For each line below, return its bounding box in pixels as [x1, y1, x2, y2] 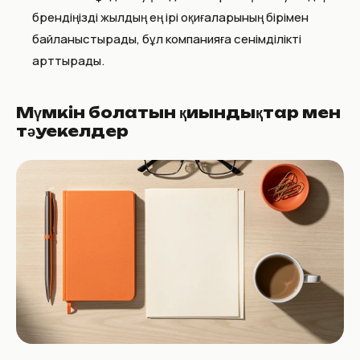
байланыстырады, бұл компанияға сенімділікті [32, 30, 301, 47]
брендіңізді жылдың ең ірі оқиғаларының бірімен [32, 8, 309, 26]
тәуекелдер [16, 121, 129, 140]
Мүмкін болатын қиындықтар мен [16, 103, 341, 121]
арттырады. [32, 51, 104, 69]
